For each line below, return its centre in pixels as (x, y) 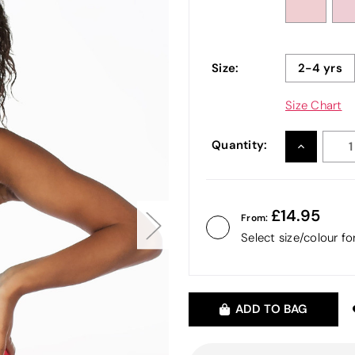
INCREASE (323, 145)
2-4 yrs (320, 67)
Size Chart (314, 105)
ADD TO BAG (271, 308)
